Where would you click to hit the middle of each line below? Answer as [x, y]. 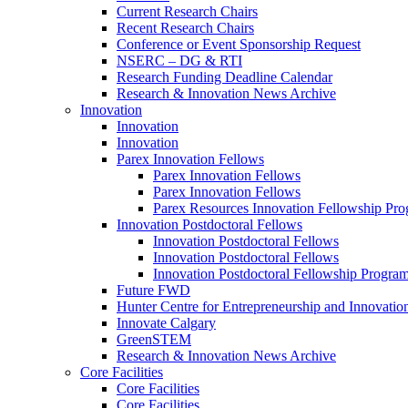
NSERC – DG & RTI [179, 61]
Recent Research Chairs [185, 28]
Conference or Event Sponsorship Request [239, 44]
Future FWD [153, 290]
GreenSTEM [154, 339]
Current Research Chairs [187, 11]
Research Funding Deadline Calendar [224, 77]
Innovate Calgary [166, 323]
